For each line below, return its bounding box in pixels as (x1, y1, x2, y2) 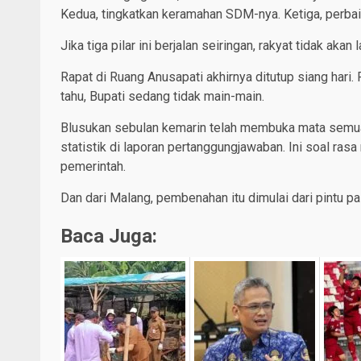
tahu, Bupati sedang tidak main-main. (60, 88, 264, 104)
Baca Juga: (60, 224, 157, 247)
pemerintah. (60, 158, 126, 174)
